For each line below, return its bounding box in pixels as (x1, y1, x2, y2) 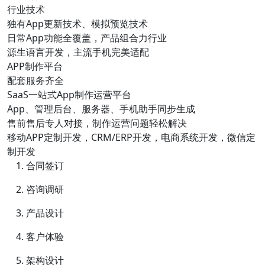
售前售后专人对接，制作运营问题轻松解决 (7, 117, 187, 130)
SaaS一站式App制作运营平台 (7, 88, 131, 102)
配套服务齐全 (7, 74, 64, 88)
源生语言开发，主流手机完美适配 (7, 46, 149, 59)
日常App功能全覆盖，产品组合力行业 (7, 31, 167, 45)
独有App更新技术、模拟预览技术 (7, 17, 148, 31)
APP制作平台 (7, 60, 63, 73)
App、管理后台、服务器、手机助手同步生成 (7, 102, 195, 116)
